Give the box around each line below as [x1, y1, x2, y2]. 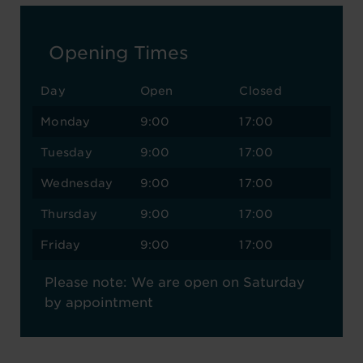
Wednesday [41, 177, 113, 190]
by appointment [45, 295, 153, 310]
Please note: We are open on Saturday [45, 275, 305, 290]
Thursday [41, 207, 98, 220]
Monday [41, 115, 91, 128]
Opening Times [49, 42, 189, 63]
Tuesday [41, 146, 92, 159]
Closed [239, 84, 282, 97]
